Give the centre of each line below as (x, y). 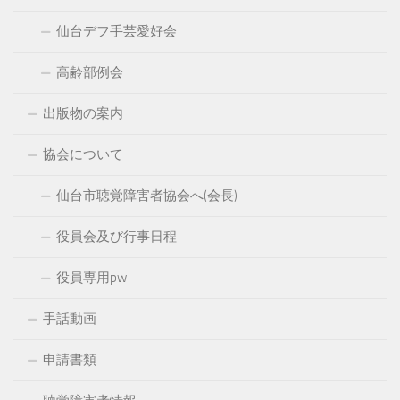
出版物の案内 (83, 113)
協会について (83, 154)
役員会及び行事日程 (117, 236)
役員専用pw (92, 277)
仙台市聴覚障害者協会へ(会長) (147, 195)
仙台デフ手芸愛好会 (117, 31)
